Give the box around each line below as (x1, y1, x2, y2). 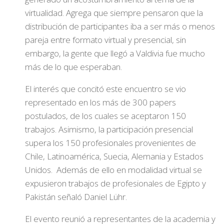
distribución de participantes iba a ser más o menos (25, 20, 215, 32)
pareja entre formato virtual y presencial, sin (25, 34, 186, 45)
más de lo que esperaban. (25, 61, 122, 72)
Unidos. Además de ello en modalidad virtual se (25, 164, 202, 175)
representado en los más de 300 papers (25, 96, 176, 108)
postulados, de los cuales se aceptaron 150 (25, 110, 186, 121)
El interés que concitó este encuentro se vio (25, 83, 186, 94)
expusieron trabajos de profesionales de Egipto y (25, 177, 206, 189)
